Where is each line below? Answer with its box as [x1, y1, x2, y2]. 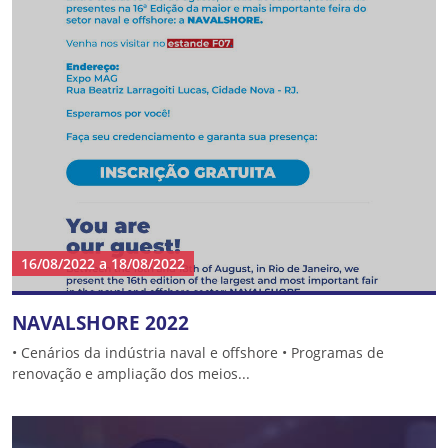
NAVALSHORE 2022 [12, 309, 189, 336]
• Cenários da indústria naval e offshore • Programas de [12, 343, 384, 362]
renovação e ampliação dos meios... [12, 364, 250, 383]
